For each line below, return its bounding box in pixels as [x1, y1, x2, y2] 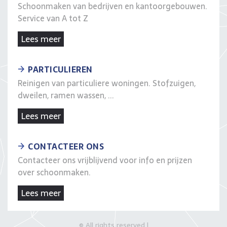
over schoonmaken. [18, 166, 91, 179]
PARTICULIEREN [28, 63, 93, 76]
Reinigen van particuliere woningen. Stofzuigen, [18, 77, 196, 90]
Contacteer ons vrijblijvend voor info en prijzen [18, 154, 192, 167]
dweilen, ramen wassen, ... [18, 89, 114, 102]
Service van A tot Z [18, 12, 88, 25]
